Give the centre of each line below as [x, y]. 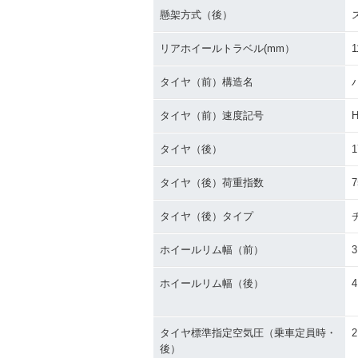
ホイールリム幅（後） [212, 283]
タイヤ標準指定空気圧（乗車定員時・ [248, 333]
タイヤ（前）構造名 [207, 82]
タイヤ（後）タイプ [207, 216]
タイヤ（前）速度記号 [212, 115]
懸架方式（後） [196, 15]
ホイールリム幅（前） [212, 250]
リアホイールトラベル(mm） [227, 48]
